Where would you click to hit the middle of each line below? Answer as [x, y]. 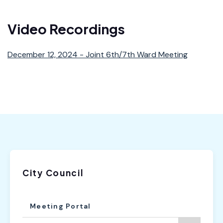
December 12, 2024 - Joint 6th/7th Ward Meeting [98, 54]
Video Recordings [66, 29]
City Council [53, 172]
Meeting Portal [60, 206]
